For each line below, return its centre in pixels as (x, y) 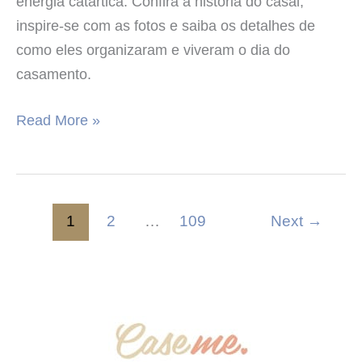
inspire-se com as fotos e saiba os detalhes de (166, 25)
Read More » (58, 120)
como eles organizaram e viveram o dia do (153, 49)
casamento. (54, 74)
